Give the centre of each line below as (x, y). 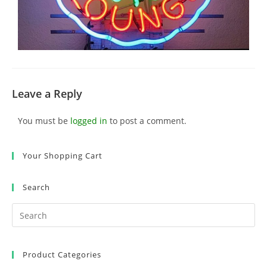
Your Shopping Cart (63, 156)
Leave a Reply (47, 94)
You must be (44, 121)
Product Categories (62, 255)
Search (36, 187)
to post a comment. (147, 121)
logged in (89, 121)
